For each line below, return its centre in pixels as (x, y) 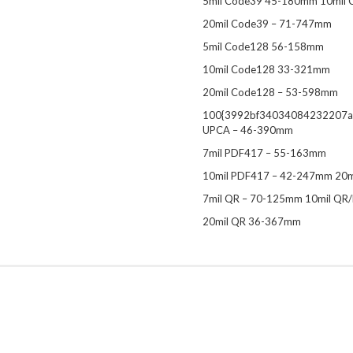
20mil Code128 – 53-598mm (270, 92)
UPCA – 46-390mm (248, 130)
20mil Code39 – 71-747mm (267, 24)
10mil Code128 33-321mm (266, 69)
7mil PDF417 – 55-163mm (264, 153)
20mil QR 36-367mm (252, 221)
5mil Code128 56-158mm (263, 46)
